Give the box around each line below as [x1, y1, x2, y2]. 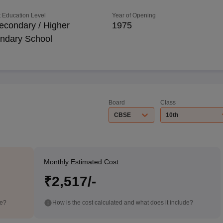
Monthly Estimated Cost [43, 158, 118, 166]
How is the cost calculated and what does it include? [52, 199, 193, 206]
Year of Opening [112, 12, 156, 19]
